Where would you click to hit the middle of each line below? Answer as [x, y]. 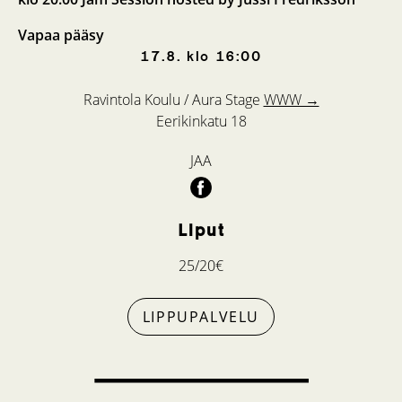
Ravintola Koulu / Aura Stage [173, 100]
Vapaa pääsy [61, 35]
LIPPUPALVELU [201, 317]
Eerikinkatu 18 [201, 122]
